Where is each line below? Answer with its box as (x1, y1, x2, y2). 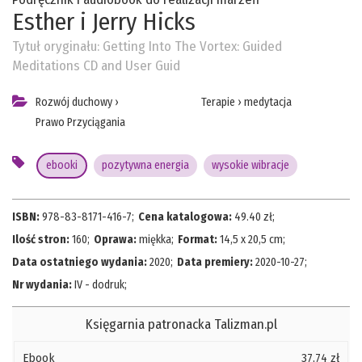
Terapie (200, 95, 235, 110)
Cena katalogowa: (138, 210, 234, 225)
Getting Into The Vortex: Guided (103, 38, 282, 56)
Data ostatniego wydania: (12, 255, 149, 270)
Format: (178, 233, 217, 247)
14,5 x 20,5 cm (220, 233, 283, 247)
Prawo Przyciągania (36, 116, 125, 130)
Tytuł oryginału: (12, 38, 103, 56)
